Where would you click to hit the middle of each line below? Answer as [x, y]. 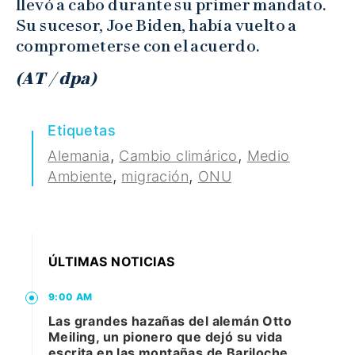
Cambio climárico [178, 156]
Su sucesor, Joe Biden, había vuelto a [157, 26]
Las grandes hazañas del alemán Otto [170, 321]
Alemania [79, 156]
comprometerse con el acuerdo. [138, 46]
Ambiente [80, 177]
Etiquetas [82, 131]
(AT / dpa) [56, 79]
